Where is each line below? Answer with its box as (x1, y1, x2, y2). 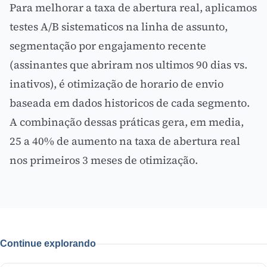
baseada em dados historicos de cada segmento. (10, 95, 250, 110)
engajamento (98, 38, 165, 53)
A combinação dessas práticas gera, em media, (10, 114, 244, 129)
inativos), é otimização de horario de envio (10, 76, 223, 91)
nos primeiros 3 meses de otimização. (10, 153, 198, 167)
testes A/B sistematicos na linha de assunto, (10, 19, 228, 34)
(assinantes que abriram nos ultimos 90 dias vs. (10, 57, 247, 72)
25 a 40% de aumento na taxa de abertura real (10, 133, 240, 148)
